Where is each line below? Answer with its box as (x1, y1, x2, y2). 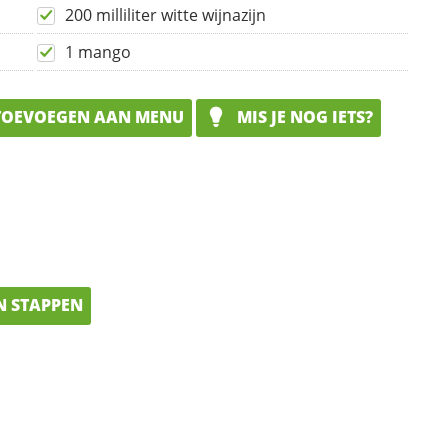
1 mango (65, 41, 131, 64)
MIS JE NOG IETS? (233, 106, 373, 129)
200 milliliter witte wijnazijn (65, 4, 266, 27)
